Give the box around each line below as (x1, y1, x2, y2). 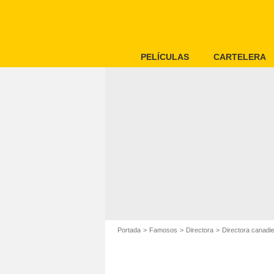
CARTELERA (213, 52, 266, 62)
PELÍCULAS (141, 52, 189, 62)
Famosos (149, 226, 177, 234)
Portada (117, 226, 141, 234)
